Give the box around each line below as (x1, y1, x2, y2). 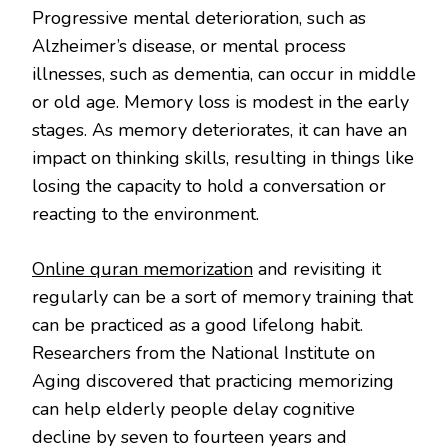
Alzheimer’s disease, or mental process (32, 34, 346, 59)
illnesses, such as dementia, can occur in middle (32, 62, 416, 87)
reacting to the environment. (32, 202, 259, 227)
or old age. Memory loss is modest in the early (32, 90, 409, 115)
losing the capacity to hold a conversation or (32, 174, 386, 199)
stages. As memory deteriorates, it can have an (32, 118, 407, 143)
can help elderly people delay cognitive (32, 397, 355, 422)
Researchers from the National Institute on (32, 341, 375, 366)
